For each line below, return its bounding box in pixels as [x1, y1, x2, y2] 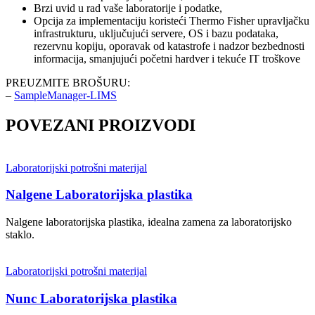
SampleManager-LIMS [14, 89, 117, 101]
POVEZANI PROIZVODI [6, 115, 195, 134]
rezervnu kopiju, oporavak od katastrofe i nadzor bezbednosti [34, 39, 304, 52]
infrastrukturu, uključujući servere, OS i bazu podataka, [34, 27, 278, 39]
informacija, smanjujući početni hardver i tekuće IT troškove [34, 52, 300, 65]
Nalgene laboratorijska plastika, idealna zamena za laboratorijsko [6, 216, 292, 229]
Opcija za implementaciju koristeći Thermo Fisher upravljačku [34, 14, 309, 27]
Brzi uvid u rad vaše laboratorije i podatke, [34, 1, 222, 14]
